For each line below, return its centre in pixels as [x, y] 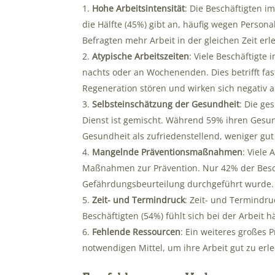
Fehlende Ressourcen [137, 231]
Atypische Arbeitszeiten [141, 56]
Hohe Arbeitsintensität [139, 8]
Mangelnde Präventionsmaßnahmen [168, 152]
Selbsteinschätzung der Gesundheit [166, 104]
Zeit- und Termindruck [139, 199]
